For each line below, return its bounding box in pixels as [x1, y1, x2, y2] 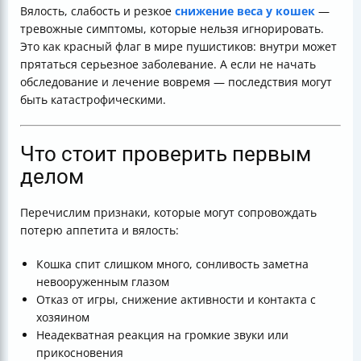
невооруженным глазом [36, 274, 169, 289]
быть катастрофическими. [20, 92, 166, 107]
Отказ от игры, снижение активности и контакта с [36, 292, 316, 307]
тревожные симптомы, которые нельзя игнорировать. [20, 21, 324, 36]
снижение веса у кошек [175, 3, 315, 19]
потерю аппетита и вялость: [20, 222, 179, 238]
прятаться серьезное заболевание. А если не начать [20, 56, 316, 72]
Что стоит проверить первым [20, 142, 311, 166]
